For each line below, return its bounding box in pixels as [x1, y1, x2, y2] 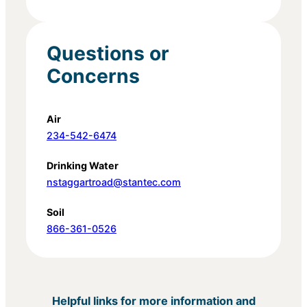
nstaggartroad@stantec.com [47, 176, 181, 188]
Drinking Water [47, 160, 119, 172]
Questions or [47, 42, 169, 66]
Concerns [47, 64, 140, 88]
